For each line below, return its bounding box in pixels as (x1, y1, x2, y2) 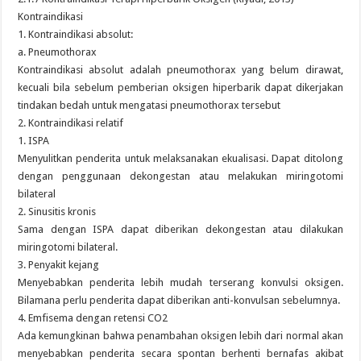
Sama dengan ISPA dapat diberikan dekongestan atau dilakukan (18, 223, 343, 235)
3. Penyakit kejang (18, 259, 100, 271)
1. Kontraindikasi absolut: (18, 28, 134, 40)
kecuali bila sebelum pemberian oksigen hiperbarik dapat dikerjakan (18, 81, 343, 93)
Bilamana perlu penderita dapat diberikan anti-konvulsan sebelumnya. (18, 294, 341, 306)
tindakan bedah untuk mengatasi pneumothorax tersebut (18, 99, 281, 111)
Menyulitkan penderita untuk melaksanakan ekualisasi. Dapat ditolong (18, 152, 343, 164)
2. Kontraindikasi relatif (18, 117, 124, 129)
